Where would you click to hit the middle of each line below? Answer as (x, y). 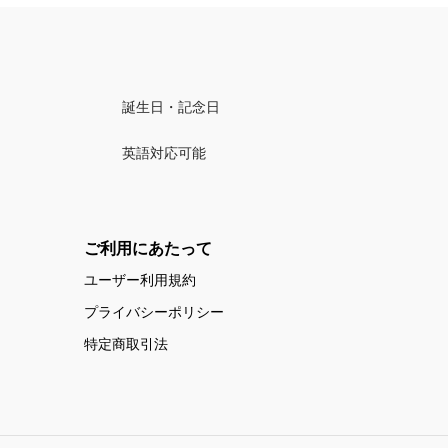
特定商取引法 (126, 344)
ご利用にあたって (148, 248)
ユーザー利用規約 (140, 280)
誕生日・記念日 (170, 107)
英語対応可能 (163, 153)
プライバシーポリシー (154, 312)
